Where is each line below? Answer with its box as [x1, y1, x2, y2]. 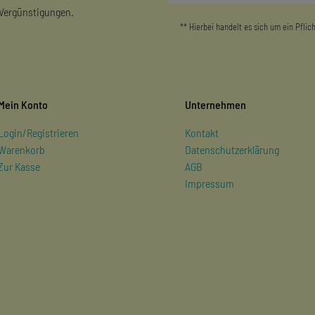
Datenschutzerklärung [185, 142, 279, 156]
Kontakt [185, 125, 219, 139]
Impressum [185, 176, 234, 190]
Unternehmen [185, 97, 246, 111]
